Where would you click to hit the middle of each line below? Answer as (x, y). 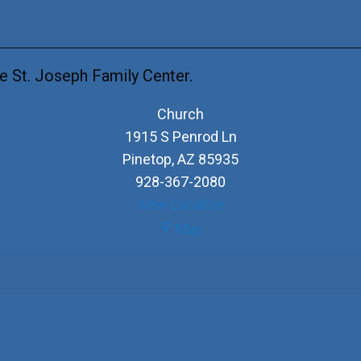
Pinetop (147, 159)
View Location (180, 204)
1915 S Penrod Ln (180, 137)
